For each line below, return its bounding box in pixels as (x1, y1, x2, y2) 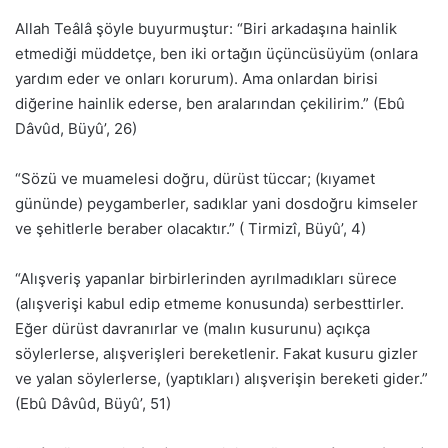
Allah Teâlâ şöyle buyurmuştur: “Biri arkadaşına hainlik (15, 19, 397, 39)
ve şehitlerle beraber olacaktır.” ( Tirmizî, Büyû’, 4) (15, 219, 366, 239)
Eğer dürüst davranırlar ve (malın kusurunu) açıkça (15, 319, 370, 339)
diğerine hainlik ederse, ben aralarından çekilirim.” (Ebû (15, 94, 405, 114)
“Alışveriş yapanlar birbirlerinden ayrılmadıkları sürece (15, 269, 397, 289)
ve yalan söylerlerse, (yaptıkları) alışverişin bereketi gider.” (15, 369, 428, 389)
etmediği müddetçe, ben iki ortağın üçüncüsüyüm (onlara (15, 44, 418, 64)
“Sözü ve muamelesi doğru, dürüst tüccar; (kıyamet (15, 169, 375, 189)
